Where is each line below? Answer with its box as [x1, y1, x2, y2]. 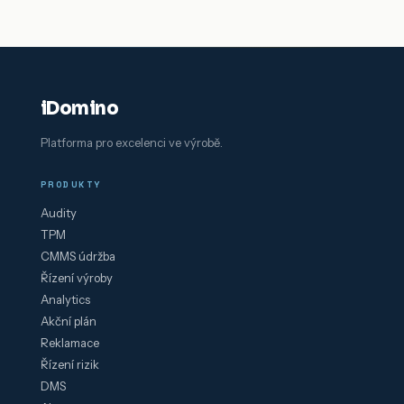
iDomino [40, 97, 119, 120]
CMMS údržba [40, 249, 115, 263]
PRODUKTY [40, 178, 102, 191]
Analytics [40, 292, 90, 307]
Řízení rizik [40, 357, 99, 372]
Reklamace [40, 335, 99, 350]
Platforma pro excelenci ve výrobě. [40, 135, 223, 150]
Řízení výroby [40, 271, 113, 285]
